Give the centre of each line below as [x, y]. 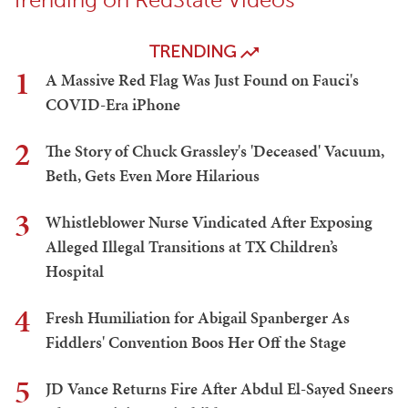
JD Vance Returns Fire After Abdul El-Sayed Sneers [219, 389]
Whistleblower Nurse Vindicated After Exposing [209, 222]
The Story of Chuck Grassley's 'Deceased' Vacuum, [215, 151]
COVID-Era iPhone [113, 105]
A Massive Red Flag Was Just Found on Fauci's [202, 80]
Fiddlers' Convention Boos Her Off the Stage [196, 342]
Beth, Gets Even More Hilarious [153, 176]
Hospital [75, 271]
